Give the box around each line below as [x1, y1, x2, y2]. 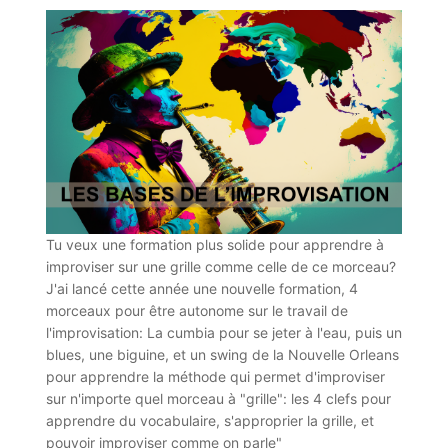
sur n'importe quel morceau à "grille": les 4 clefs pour [46, 390, 391, 408]
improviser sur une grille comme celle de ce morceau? [46, 258, 396, 276]
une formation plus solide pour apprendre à [102, 236, 384, 254]
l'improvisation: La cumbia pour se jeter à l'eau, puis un [46, 324, 402, 342]
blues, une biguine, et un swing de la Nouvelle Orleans [46, 346, 399, 364]
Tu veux [46, 236, 102, 254]
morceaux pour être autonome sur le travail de [46, 302, 348, 320]
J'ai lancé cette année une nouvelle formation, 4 [46, 280, 358, 298]
